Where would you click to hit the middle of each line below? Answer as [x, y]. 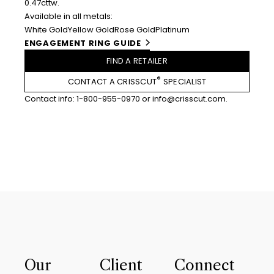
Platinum [172, 29]
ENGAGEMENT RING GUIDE [83, 43]
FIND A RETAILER [137, 61]
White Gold [46, 29]
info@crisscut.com [189, 99]
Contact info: [50, 99]
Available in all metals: [68, 16]
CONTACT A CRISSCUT [112, 82]
